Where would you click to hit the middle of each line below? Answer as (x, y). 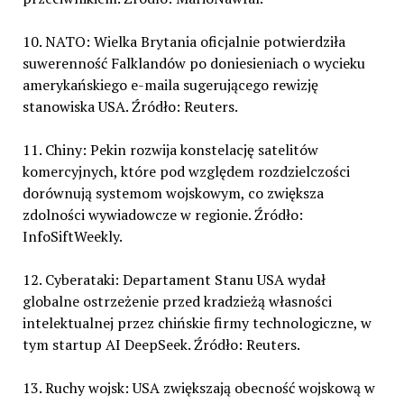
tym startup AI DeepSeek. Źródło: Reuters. (161, 344)
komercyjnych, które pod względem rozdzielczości (186, 171)
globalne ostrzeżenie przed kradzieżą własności (177, 301)
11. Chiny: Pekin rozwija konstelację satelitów (170, 150)
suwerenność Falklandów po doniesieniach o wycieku (193, 63)
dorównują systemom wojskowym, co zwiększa (173, 193)
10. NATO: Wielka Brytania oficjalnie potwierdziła (184, 41)
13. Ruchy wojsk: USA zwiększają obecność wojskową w (198, 388)
